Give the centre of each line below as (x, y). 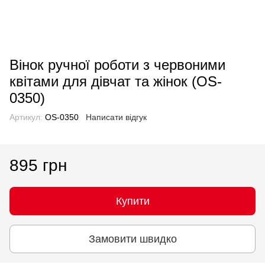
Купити (132, 201)
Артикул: (26, 117)
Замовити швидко (132, 239)
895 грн (38, 165)
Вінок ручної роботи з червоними (117, 65)
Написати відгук (116, 117)
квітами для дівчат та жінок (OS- (116, 81)
